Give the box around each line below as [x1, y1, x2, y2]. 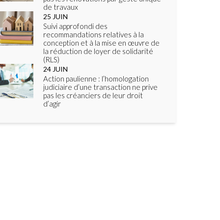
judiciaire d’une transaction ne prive [43, 82, 158, 91]
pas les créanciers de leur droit [43, 91, 143, 100]
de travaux [43, 2, 78, 11]
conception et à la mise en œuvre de [43, 38, 160, 47]
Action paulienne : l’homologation [43, 74, 149, 83]
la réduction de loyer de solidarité [43, 47, 153, 55]
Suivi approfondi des [43, 22, 108, 30]
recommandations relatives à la [43, 30, 144, 39]
